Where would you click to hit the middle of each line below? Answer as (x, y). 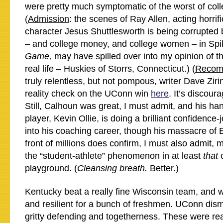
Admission (49, 19)
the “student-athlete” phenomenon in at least (114, 156)
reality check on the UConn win (88, 94)
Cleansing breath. (113, 168)
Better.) (164, 168)
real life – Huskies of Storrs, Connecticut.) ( (110, 69)
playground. (50, 168)
